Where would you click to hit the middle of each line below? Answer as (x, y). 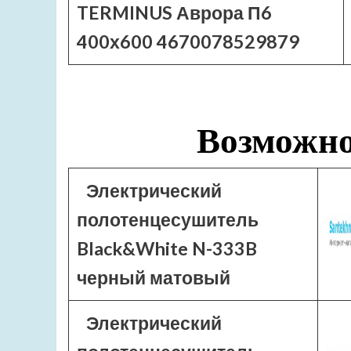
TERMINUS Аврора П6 (174, 13)
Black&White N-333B (167, 248)
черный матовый (154, 277)
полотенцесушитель (168, 219)
